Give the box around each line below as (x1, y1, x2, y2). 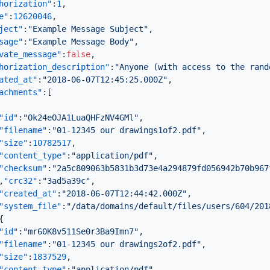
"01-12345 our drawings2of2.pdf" (52, 239, 201, 249)
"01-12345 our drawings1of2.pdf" (52, 125, 201, 135)
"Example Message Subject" (28, 24, 148, 34)
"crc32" (4, 176, 37, 186)
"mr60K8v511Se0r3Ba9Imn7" (23, 227, 139, 236)
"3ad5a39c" (42, 176, 90, 186)
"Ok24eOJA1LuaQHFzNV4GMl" (23, 113, 139, 122)
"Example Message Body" (28, 37, 134, 46)
